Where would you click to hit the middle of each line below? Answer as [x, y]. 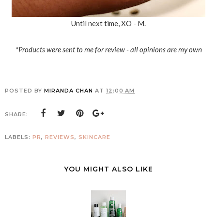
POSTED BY [24, 90]
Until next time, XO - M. [108, 23]
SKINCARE [94, 137]
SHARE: [16, 114]
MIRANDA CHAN [69, 90]
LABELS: [19, 137]
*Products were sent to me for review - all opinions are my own [108, 49]
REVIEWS [60, 137]
